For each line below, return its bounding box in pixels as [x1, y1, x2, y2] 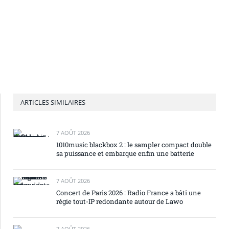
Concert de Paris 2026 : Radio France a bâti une [56, 188, 201, 197]
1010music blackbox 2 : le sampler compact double [56, 140, 212, 149]
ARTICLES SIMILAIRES [20, 98, 85, 107]
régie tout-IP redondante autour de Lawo [56, 197, 183, 206]
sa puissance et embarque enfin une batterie [56, 149, 194, 158]
